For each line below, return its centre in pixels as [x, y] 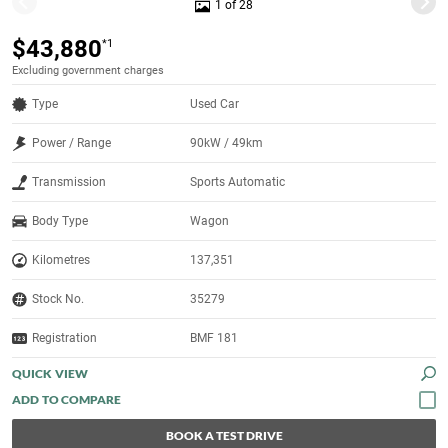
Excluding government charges [88, 71]
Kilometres [61, 260]
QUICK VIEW [50, 374]
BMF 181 [214, 338]
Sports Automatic [238, 182]
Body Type [60, 221]
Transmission [69, 182]
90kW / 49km [227, 143]
